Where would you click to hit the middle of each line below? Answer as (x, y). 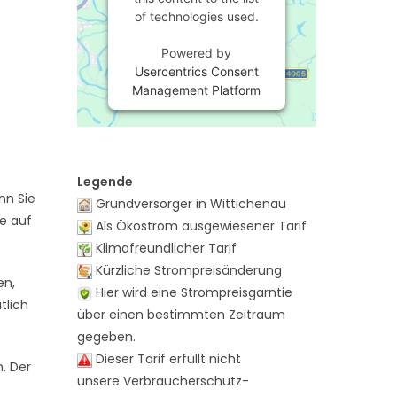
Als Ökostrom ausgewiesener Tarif (199, 226)
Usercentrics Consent (196, 71)
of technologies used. (196, 16)
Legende (105, 182)
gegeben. (106, 337)
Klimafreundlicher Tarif (164, 248)
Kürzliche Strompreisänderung (187, 270)
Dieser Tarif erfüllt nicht (166, 359)
